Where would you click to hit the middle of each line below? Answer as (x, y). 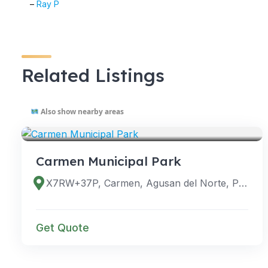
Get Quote (63, 227)
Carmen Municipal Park (109, 161)
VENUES (59, 118)
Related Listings (93, 75)
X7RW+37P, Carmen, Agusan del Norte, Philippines (243, 183)
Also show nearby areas (81, 111)
